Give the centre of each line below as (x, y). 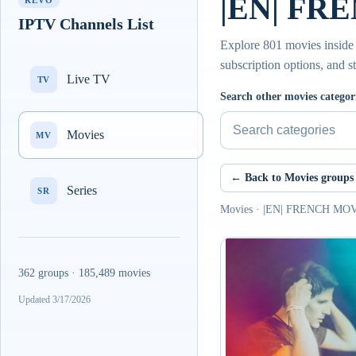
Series (82, 190)
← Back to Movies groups (292, 178)
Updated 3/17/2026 (54, 300)
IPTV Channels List (86, 24)
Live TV (89, 79)
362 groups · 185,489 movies (84, 273)
